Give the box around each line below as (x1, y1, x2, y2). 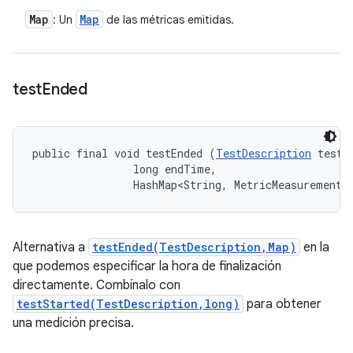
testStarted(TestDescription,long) (17, 296, 240, 311)
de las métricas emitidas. (103, 13, 234, 27)
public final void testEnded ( (32, 146, 216, 161)
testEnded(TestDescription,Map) (92, 240, 296, 255)
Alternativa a (13, 240, 88, 255)
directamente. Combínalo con (13, 277, 180, 293)
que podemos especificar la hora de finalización (13, 258, 281, 274)
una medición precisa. (13, 315, 134, 331)
